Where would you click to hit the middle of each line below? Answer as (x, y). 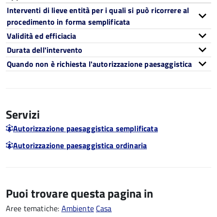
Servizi (23, 114)
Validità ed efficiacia (42, 36)
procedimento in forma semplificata (69, 22)
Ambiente (77, 208)
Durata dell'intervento (45, 50)
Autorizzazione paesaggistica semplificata (85, 128)
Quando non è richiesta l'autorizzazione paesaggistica (100, 64)
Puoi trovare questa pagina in (80, 193)
